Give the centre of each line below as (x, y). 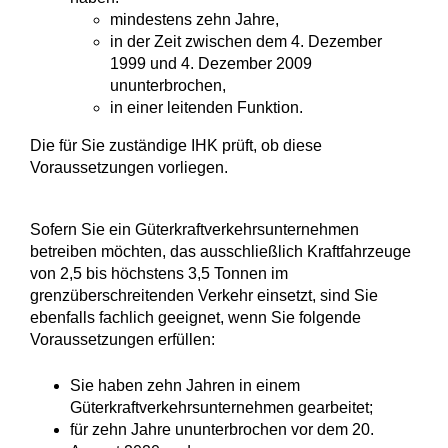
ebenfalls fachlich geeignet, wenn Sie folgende (195, 318)
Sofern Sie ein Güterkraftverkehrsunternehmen (194, 230)
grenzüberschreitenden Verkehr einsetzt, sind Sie (204, 296)
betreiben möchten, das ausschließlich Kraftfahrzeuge (220, 252)
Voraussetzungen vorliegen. (129, 168)
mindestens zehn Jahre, (194, 20)
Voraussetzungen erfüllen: (122, 340)
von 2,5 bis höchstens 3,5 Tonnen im (159, 274)
